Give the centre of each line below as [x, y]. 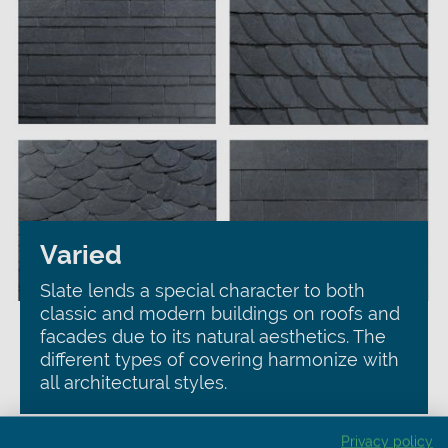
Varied [81, 255]
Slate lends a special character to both [202, 290]
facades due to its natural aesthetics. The [213, 336]
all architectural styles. [133, 382]
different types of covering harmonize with [219, 359]
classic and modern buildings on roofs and [220, 313]
